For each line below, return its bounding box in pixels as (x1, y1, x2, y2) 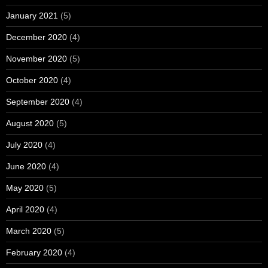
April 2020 (6, 204, 44, 214)
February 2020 (6, 247, 62, 257)
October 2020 (6, 75, 58, 85)
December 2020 (6, 32, 67, 42)
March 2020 (6, 226, 51, 236)
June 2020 (6, 161, 46, 171)
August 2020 (6, 118, 54, 128)
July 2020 (6, 139, 42, 150)
